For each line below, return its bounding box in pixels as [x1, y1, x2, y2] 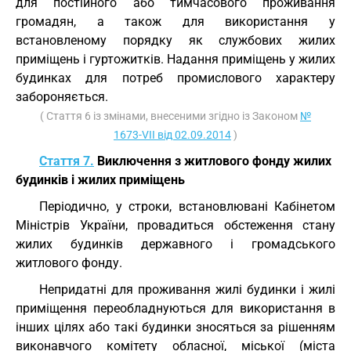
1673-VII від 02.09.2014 [114, 128, 231, 141]
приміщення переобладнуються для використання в [16, 301, 335, 316]
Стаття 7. [39, 154, 94, 168]
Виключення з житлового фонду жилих [94, 154, 331, 168]
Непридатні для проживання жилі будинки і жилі [39, 282, 335, 297]
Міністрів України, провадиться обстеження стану [16, 218, 335, 233]
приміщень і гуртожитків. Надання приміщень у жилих [16, 52, 335, 67]
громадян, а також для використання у [16, 14, 335, 29]
